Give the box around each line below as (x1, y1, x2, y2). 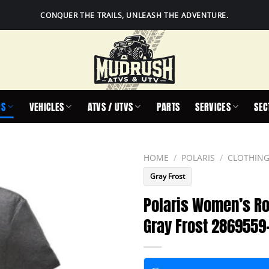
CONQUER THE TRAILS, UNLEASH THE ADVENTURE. (40, 10, 229, 20)
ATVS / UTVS (87, 99, 133, 114)
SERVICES (195, 99, 231, 114)
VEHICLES (29, 99, 64, 114)
